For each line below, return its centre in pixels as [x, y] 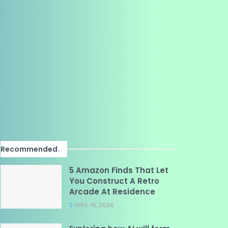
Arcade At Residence [112, 192]
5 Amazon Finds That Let [119, 170]
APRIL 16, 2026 [93, 205]
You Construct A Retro [114, 181]
